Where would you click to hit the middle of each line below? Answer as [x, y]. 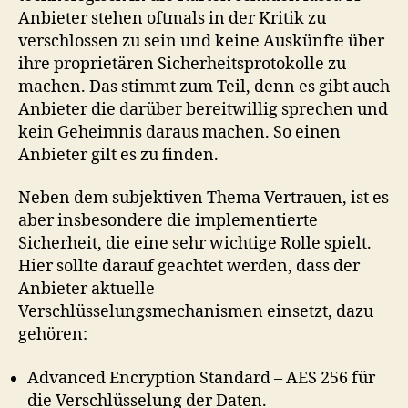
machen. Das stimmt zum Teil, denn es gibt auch [204, 87]
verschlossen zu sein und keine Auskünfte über [201, 41]
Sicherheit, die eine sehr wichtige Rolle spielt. [195, 244]
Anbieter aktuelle [87, 289]
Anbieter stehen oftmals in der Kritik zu [172, 18]
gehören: [53, 335]
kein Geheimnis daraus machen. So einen [179, 132]
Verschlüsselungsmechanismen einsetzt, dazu [196, 312]
